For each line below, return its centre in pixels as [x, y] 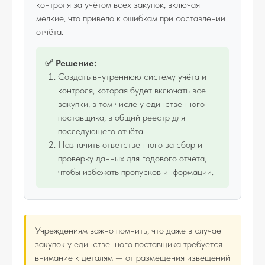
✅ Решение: [71, 63]
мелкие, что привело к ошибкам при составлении [131, 18]
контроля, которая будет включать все [132, 90]
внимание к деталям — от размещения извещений [132, 258]
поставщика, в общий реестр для [122, 117]
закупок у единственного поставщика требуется [129, 244]
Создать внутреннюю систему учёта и [132, 77]
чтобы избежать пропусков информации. [136, 172]
